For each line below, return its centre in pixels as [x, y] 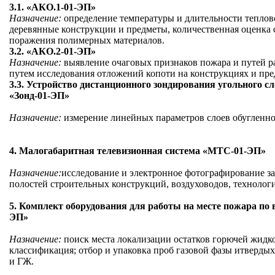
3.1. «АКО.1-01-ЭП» [53, 7]
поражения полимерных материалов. [87, 40]
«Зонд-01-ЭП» [40, 95]
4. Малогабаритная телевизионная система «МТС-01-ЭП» [138, 150]
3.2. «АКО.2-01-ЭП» [53, 51]
